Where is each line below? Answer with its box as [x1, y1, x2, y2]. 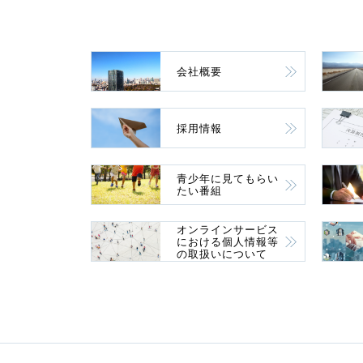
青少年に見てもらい [177, 173, 279, 185]
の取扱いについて [177, 247, 267, 260]
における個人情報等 [177, 235, 279, 248]
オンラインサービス [177, 223, 279, 236]
